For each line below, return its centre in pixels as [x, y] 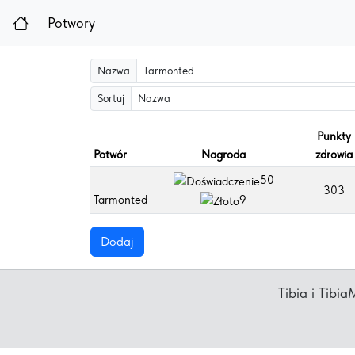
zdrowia [334, 154]
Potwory [71, 23]
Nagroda [223, 154]
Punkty [334, 136]
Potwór [110, 154]
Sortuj [111, 98]
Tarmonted [120, 199]
